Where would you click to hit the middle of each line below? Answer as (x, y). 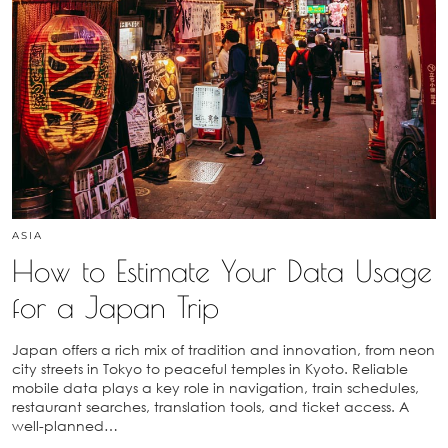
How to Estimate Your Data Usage (222, 270)
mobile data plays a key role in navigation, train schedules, (215, 387)
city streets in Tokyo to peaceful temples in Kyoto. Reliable (210, 368)
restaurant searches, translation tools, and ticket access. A (210, 406)
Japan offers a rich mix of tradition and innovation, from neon (223, 349)
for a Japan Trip (115, 306)
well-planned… (65, 425)
